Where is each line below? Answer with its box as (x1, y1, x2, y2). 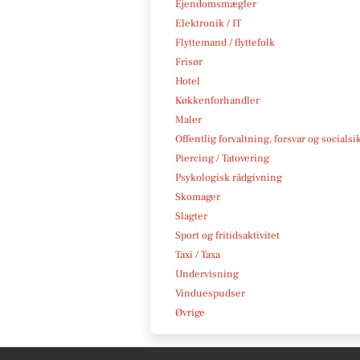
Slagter (175, 209, 207, 223)
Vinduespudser (175, 286, 245, 300)
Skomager (175, 190, 220, 203)
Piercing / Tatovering (175, 151, 269, 165)
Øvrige (175, 305, 205, 319)
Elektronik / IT (175, 16, 241, 30)
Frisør (175, 55, 202, 68)
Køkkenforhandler (175, 93, 260, 107)
